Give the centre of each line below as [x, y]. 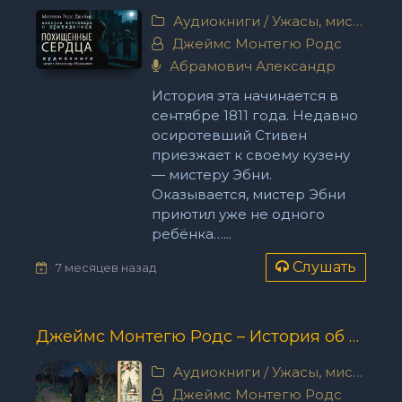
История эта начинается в [245, 96]
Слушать [324, 267]
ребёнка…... [191, 234]
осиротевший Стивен [229, 135]
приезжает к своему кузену [250, 155]
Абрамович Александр [250, 66]
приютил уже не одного [238, 214]
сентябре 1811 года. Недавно [254, 115]
